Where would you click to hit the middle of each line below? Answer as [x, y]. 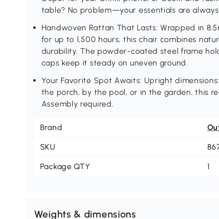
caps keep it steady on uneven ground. [115, 63]
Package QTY [65, 167]
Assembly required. [77, 104]
